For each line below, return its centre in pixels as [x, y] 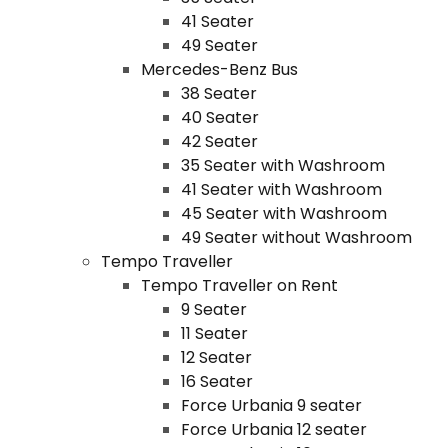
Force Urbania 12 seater [273, 429]
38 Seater [218, 93]
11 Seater [214, 333]
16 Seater [216, 381]
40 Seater [219, 117]
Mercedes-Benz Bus [219, 69]
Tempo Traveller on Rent [239, 285]
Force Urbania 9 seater [271, 405]
